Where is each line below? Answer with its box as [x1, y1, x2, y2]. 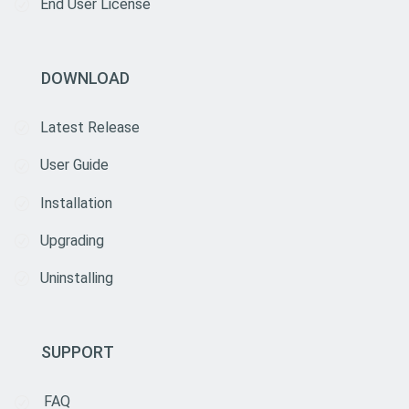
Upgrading [39, 231, 104, 249]
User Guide [39, 156, 109, 174]
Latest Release [39, 119, 140, 137]
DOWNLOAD [40, 68, 130, 89]
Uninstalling [39, 269, 113, 288]
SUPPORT [40, 342, 114, 362]
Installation [39, 194, 112, 212]
